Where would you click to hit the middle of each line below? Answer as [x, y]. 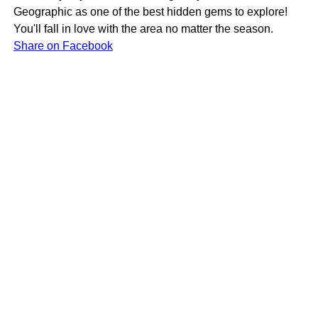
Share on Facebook [63, 45]
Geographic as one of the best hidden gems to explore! [150, 11]
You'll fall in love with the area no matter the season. [144, 28]
